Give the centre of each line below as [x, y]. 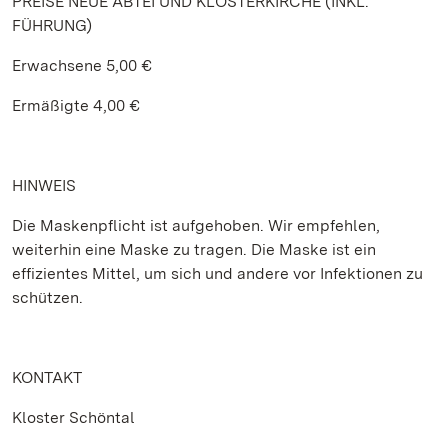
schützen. [47, 297]
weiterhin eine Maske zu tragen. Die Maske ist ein [194, 249]
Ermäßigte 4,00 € [76, 105]
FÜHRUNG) [52, 25]
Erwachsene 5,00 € [82, 65]
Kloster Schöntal [73, 417]
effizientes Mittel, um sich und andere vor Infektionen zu [217, 273]
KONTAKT [47, 377]
